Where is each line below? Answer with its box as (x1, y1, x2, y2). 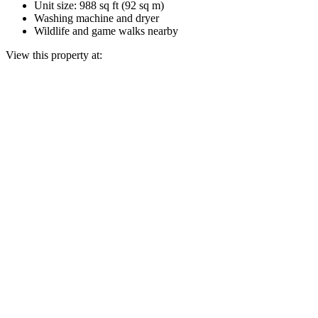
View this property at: (6, 48, 102, 61)
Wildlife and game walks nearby (34, 24, 178, 37)
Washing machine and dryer (34, 11, 159, 24)
